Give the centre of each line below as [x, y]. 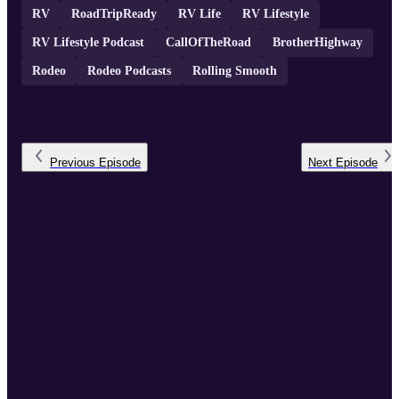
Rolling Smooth [235, 71]
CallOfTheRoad [208, 43]
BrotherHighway [318, 43]
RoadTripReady [114, 14]
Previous [73, 163]
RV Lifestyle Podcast [88, 43]
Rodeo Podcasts [129, 71]
